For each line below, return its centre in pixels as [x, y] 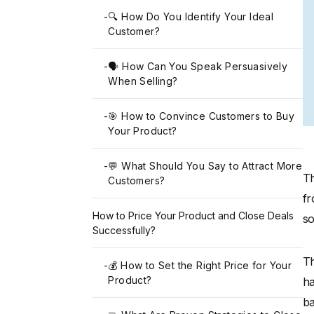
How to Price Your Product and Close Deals [193, 216]
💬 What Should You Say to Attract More [205, 166]
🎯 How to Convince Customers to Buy [202, 116]
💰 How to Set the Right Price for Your [200, 266]
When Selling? [143, 81]
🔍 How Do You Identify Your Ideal [191, 17]
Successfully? [124, 231]
